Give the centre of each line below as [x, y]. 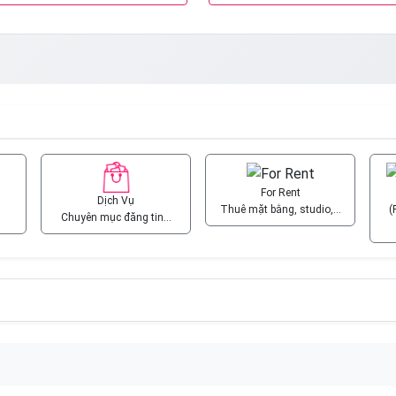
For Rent [280, 193]
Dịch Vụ [116, 201]
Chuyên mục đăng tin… [116, 217]
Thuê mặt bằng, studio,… [280, 210]
